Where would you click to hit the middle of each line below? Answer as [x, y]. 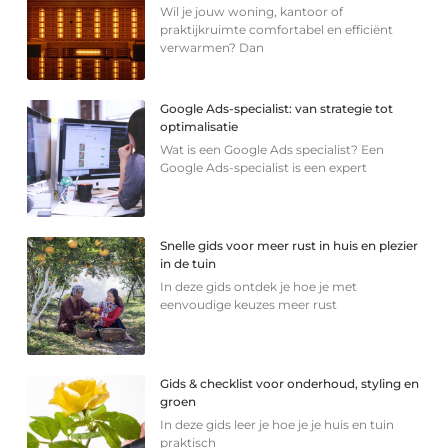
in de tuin [188, 264]
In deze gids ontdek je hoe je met [259, 287]
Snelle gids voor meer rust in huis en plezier [289, 246]
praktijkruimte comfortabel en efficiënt [277, 29]
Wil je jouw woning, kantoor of [252, 11]
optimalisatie [199, 126]
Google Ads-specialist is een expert [264, 167]
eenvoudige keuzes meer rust [249, 305]
